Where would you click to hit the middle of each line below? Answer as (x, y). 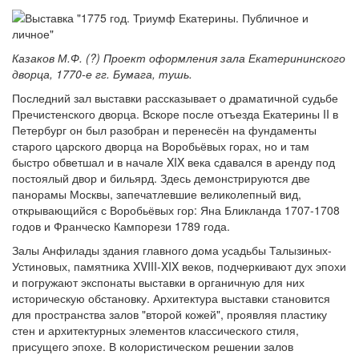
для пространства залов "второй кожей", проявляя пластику (169, 314)
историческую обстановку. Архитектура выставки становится (171, 298)
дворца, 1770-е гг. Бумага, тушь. (102, 74)
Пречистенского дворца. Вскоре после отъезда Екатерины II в (175, 114)
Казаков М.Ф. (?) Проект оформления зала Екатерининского (179, 58)
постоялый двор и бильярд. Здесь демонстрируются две (161, 178)
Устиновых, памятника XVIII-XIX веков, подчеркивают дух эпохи (179, 266)
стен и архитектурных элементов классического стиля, (155, 330)
